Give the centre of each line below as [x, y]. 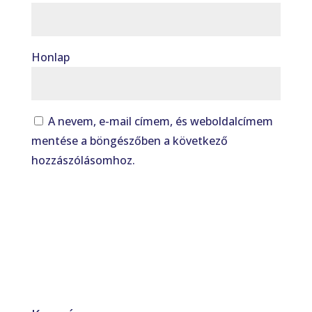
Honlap [50, 57]
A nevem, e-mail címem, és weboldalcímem [160, 121]
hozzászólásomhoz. [83, 160]
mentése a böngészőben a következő [129, 141]
